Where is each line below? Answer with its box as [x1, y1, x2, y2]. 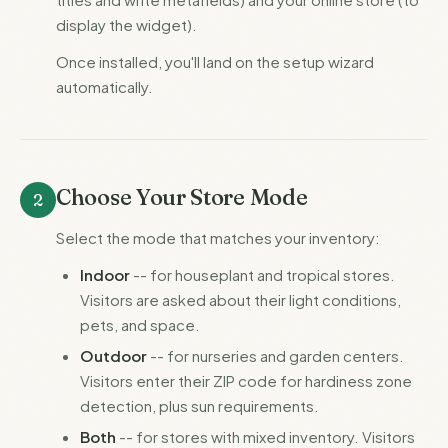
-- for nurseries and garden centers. [147, 346, 404, 365]
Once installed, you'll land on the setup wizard [56, 52, 374, 71]
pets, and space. [80, 315, 200, 334]
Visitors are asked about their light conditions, [80, 290, 401, 309]
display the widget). [56, 15, 197, 34]
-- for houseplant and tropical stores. [130, 265, 395, 284]
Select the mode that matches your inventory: [56, 228, 380, 247]
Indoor [80, 265, 130, 284]
